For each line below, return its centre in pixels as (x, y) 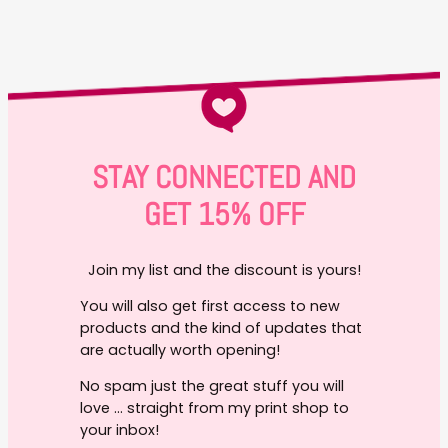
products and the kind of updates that (220, 328)
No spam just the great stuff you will (211, 386)
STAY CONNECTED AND (224, 177)
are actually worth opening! (179, 350)
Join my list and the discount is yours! (224, 269)
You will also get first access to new (209, 306)
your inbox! (119, 430)
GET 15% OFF (224, 214)
